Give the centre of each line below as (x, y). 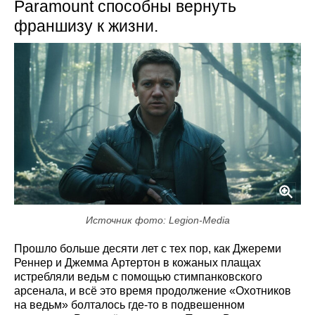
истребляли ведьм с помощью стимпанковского (138, 276)
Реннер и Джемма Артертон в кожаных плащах (137, 262)
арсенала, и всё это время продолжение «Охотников (153, 290)
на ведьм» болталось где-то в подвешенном (129, 304)
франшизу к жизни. (86, 26)
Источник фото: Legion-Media (157, 220)
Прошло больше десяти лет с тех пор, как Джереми (148, 248)
